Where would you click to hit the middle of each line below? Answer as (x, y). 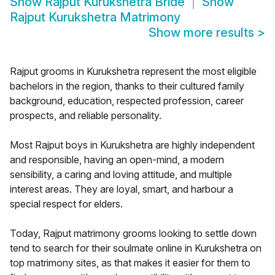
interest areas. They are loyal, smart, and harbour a (122, 189)
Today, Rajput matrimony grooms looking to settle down (133, 234)
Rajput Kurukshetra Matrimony (95, 17)
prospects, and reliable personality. (86, 116)
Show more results (203, 33)
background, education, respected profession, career (127, 101)
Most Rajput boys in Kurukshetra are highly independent (132, 145)
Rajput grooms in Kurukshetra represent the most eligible (133, 72)
